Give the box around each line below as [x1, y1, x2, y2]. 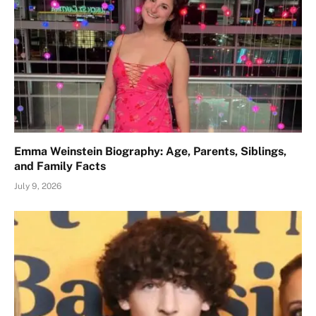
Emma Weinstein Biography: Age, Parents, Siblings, [14, 144, 286, 158]
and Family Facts [14, 159, 106, 173]
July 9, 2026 [14, 181, 61, 191]
